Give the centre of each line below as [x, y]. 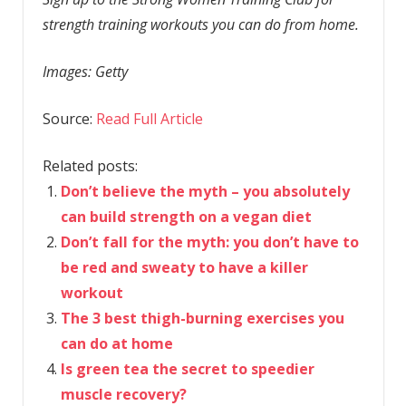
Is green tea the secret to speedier [187, 369]
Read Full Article [149, 119]
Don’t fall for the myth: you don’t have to [209, 242]
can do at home [116, 344]
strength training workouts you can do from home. [202, 25]
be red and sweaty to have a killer [184, 268]
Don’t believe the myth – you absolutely [205, 192]
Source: [69, 119]
